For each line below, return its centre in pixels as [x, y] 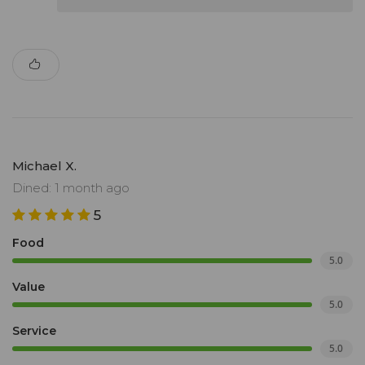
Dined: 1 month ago [71, 188]
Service [34, 331]
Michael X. [44, 166]
